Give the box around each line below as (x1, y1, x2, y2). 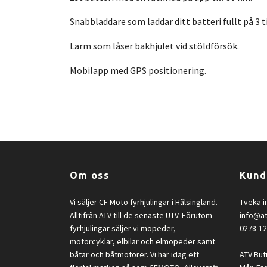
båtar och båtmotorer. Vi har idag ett (70, 249, 199, 260)
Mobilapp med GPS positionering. (70, 64, 206, 76)
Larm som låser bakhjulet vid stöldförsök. (70, 39, 241, 52)
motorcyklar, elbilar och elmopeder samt (70, 235, 215, 247)
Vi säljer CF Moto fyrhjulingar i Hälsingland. (70, 196, 218, 207)
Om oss (70, 169, 110, 181)
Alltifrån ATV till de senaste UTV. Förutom (70, 209, 212, 221)
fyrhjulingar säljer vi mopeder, (70, 222, 176, 234)
